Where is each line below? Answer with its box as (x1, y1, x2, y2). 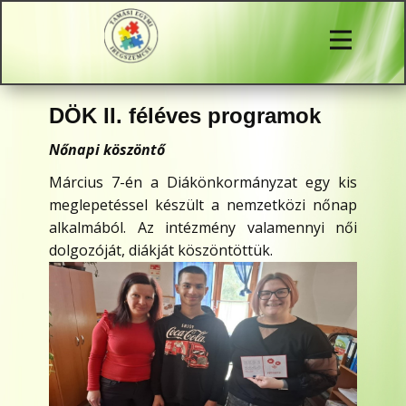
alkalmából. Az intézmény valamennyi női (49, 217, 357, 237)
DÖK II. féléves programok (49, 103, 321, 128)
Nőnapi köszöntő (49, 140, 165, 159)
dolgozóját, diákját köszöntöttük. (49, 240, 273, 260)
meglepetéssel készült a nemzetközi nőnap (49, 195, 357, 215)
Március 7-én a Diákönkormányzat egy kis (49, 172, 357, 192)
